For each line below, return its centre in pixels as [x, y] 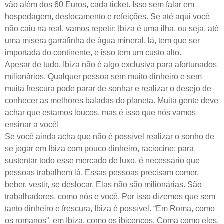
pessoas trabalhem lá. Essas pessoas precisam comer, [102, 172]
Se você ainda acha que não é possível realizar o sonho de [110, 136]
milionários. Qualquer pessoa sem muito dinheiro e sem [103, 76]
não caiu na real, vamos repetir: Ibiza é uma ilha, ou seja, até [112, 28]
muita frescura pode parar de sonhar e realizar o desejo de [108, 88]
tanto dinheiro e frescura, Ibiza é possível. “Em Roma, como [110, 208]
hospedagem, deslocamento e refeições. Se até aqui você [107, 16]
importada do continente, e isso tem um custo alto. [93, 52]
